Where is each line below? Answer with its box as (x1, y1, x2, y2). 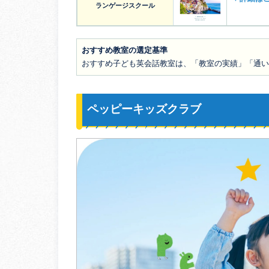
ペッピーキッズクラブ (87, 103, 201, 116)
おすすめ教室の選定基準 (82, 46, 168, 55)
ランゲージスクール (95, 2, 155, 10)
